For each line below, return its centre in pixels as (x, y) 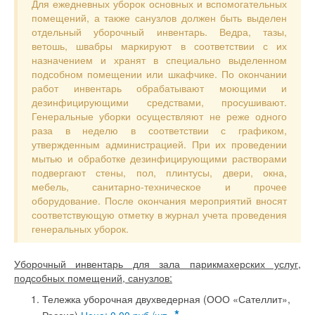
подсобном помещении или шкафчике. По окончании (159, 74)
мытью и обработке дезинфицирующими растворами (159, 158)
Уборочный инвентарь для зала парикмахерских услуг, (157, 264)
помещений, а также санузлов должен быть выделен (159, 18)
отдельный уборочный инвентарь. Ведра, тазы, (159, 32)
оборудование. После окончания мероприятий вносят (159, 200)
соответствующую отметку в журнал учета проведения (159, 214)
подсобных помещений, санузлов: (93, 278)
